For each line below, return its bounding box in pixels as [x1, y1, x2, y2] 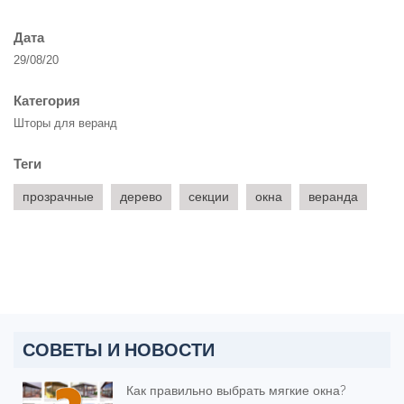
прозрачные [23, 189, 94, 205]
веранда [308, 189, 358, 205]
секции [188, 189, 229, 205]
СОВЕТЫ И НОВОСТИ [23, 337, 215, 363]
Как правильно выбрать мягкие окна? [126, 383, 346, 399]
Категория [14, 93, 80, 109]
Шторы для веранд [14, 116, 117, 131]
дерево [120, 189, 162, 205]
